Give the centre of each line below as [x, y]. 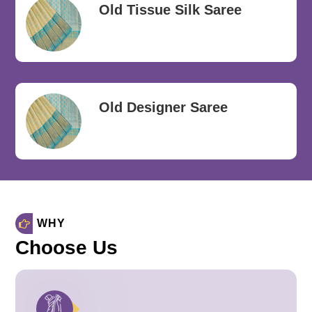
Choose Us [67, 248]
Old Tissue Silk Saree [171, 10]
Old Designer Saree [164, 107]
